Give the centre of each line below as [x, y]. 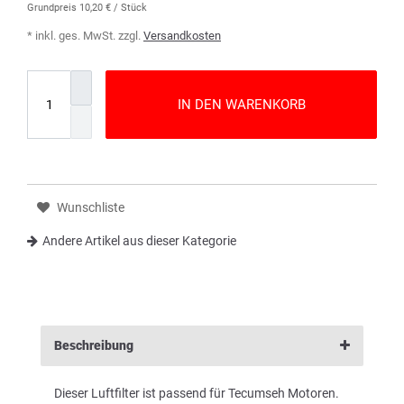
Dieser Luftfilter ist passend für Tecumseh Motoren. [197, 393]
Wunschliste [91, 207]
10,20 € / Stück [113, 8]
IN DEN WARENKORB [241, 104]
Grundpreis [53, 8]
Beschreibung [94, 345]
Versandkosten [182, 36]
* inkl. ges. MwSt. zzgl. [85, 36]
